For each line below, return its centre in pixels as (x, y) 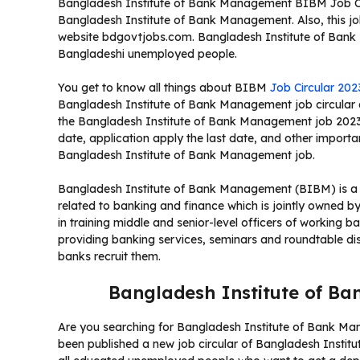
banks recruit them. (109, 256)
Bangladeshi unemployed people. (147, 54)
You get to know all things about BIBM (164, 88)
